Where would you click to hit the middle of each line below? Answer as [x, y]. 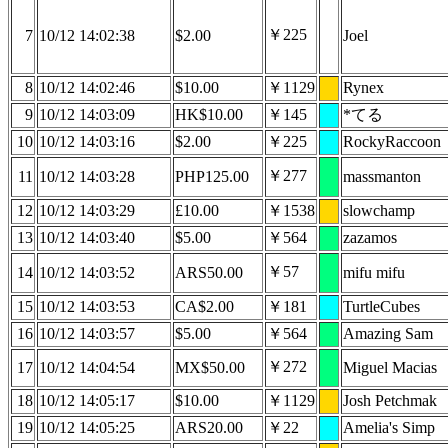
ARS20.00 [209, 427]
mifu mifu [374, 272]
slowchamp [379, 210]
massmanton [382, 176]
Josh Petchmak [390, 400]
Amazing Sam [388, 333]
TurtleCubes [381, 306]
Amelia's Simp [389, 427]
